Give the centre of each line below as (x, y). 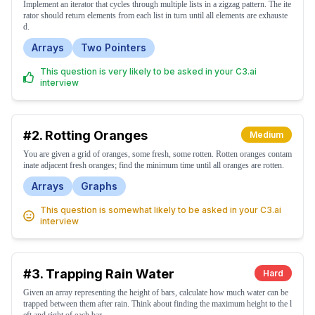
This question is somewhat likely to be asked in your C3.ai (161, 210)
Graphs (99, 186)
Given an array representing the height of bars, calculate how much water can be (156, 292)
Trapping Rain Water (110, 274)
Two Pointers (114, 47)
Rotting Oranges (96, 135)
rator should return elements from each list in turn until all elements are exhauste (155, 15)
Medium (266, 135)
